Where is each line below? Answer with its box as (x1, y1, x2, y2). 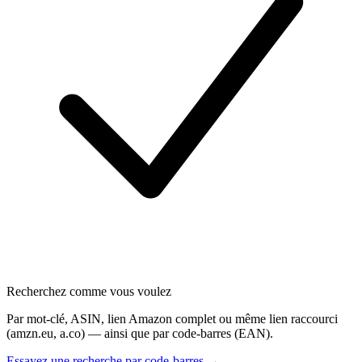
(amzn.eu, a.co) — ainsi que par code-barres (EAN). (6, 326, 273, 340)
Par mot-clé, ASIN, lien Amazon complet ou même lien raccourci (6, 311, 338, 326)
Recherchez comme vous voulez (6, 284, 171, 298)
